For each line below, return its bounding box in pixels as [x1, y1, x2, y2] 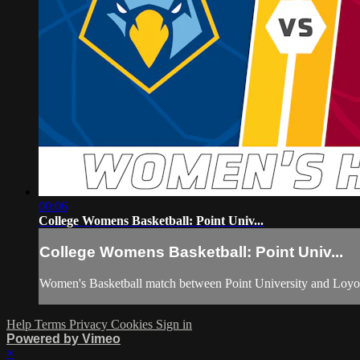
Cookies [111, 317, 156, 332]
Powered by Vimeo [6, 332, 121, 346]
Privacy [69, 317, 111, 332]
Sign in [156, 317, 192, 332]
